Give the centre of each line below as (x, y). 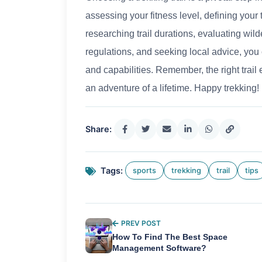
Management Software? (159, 249)
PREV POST (141, 223)
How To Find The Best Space (170, 237)
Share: (99, 129)
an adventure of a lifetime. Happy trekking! (172, 88)
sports (144, 171)
